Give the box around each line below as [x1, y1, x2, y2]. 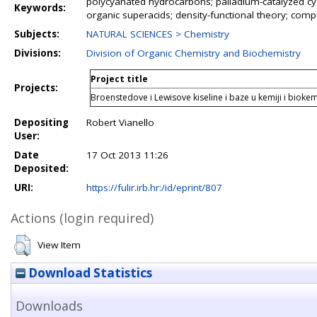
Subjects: [14, 28, 59, 40]
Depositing [14, 116, 69, 129]
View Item [38, 238, 81, 251]
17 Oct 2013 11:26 [86, 149, 168, 161]
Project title [91, 73, 148, 85]
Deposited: [14, 162, 69, 175]
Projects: [14, 81, 58, 94]
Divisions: [14, 47, 61, 59]
